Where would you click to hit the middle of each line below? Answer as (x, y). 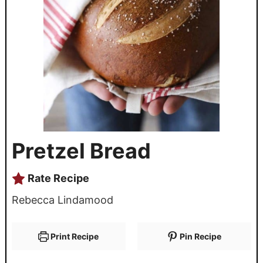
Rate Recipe (57, 178)
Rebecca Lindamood (62, 200)
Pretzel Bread (81, 151)
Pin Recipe (200, 237)
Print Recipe (74, 237)
